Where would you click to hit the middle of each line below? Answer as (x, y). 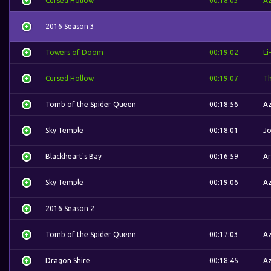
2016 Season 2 (70, 208)
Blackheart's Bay (73, 156)
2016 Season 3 (70, 26)
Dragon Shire (68, 260)
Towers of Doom (74, 52)
